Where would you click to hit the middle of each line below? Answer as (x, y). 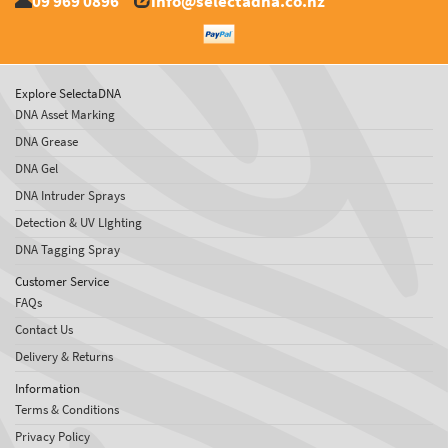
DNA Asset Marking (65, 115)
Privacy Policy (52, 437)
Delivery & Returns (64, 357)
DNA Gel (36, 169)
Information (47, 389)
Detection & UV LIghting (78, 223)
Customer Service (62, 282)
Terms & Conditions (67, 410)
